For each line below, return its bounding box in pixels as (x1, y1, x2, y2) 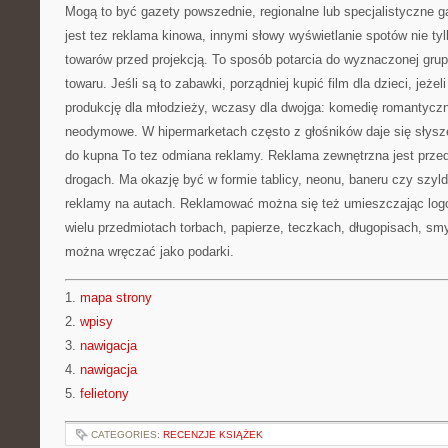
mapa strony (80, 290, 152, 305)
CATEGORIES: (91, 429, 163, 440)
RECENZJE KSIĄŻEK (163, 429, 263, 440)
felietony (80, 386, 129, 401)
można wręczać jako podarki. (65, 244, 234, 259)
